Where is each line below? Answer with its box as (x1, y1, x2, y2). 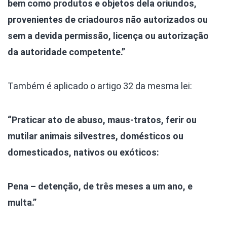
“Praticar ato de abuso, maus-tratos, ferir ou (8, 115, 197, 126)
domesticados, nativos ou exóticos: (8, 147, 159, 158)
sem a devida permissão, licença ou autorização (8, 30, 209, 42)
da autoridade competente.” (8, 47, 125, 58)
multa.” (8, 197, 36, 208)
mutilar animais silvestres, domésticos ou (8, 131, 183, 142)
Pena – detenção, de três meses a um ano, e (8, 181, 193, 192)
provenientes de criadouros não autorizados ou (8, 14, 208, 25)
